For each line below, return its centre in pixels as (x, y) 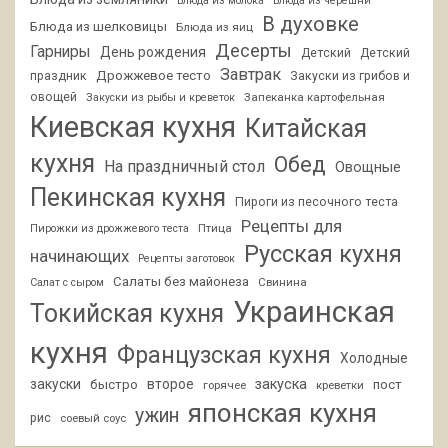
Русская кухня (323, 253)
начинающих (79, 255)
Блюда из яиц (214, 26)
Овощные (368, 167)
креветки (340, 384)
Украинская (314, 311)
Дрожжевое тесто (153, 75)
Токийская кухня (127, 313)
